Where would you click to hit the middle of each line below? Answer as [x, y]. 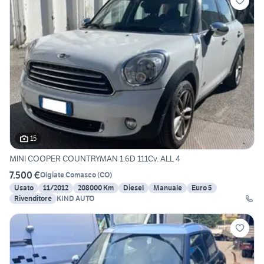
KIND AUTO [75, 198]
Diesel [133, 187]
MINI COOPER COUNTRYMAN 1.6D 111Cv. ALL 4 [95, 158]
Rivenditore [33, 198]
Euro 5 [202, 187]
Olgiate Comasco [68, 175]
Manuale [168, 187]
